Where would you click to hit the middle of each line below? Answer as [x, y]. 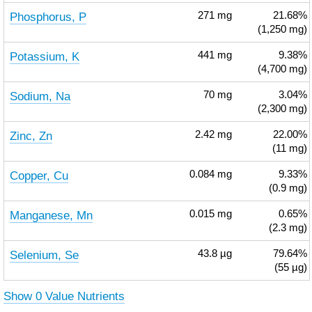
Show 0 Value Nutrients [64, 296]
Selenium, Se [44, 255]
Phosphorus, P [48, 17]
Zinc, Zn [31, 136]
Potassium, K [44, 56]
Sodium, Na [40, 96]
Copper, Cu [39, 175]
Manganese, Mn [51, 215]
